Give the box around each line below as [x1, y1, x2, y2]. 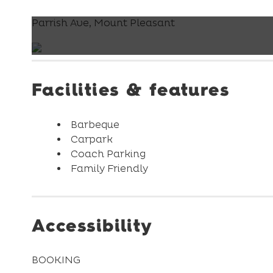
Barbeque [70, 118, 119, 130]
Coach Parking [70, 147, 146, 160]
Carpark [70, 133, 113, 145]
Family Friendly [70, 162, 148, 174]
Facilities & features [32, 77, 230, 102]
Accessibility [32, 213, 153, 238]
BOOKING [32, 254, 80, 266]
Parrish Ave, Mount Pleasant [32, 17, 175, 29]
